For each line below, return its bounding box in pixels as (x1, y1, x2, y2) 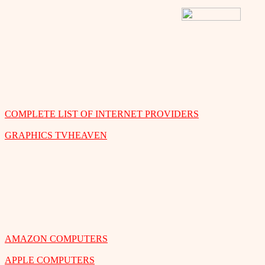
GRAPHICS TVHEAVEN (5, 130, 107, 141)
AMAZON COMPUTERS (5, 233, 108, 244)
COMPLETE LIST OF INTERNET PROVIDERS (5, 109, 199, 119)
